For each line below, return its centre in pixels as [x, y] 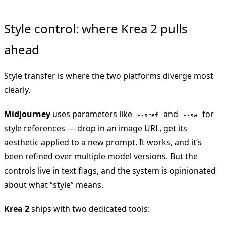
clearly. [17, 90]
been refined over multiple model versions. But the [101, 157]
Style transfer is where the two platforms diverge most [109, 76]
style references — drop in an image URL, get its [96, 128]
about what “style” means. [54, 185]
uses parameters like [92, 114]
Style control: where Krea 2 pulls [96, 29]
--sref [148, 115]
